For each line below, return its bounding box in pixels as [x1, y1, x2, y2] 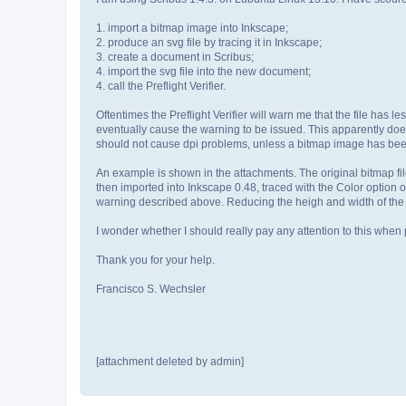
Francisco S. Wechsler [96, 283, 206, 296]
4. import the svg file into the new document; [96, 65, 311, 79]
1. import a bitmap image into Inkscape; [96, 22, 288, 35]
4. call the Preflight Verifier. [96, 80, 226, 93]
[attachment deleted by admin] [96, 355, 244, 369]
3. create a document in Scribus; [96, 51, 254, 64]
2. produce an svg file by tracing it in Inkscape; [96, 36, 322, 50]
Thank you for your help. [96, 254, 215, 267]
